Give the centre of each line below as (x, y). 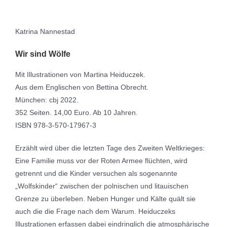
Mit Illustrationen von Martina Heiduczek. (80, 74)
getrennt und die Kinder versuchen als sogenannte (96, 173)
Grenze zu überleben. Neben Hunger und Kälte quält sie (105, 198)
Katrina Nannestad (45, 31)
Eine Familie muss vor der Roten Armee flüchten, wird (101, 160)
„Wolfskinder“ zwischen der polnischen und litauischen (102, 186)
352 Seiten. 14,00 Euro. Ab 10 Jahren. (77, 112)
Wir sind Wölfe (43, 54)
